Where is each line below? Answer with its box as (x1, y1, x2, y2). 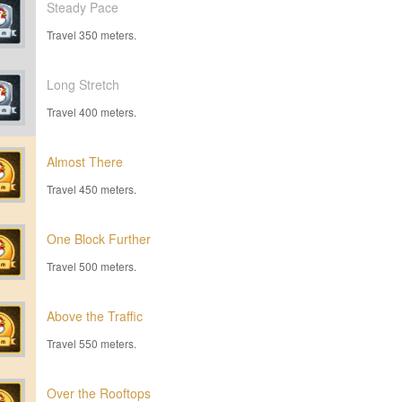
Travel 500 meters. (47, 258, 136, 274)
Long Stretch (47, 75, 119, 93)
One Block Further (47, 230, 151, 248)
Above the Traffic (47, 307, 143, 325)
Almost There (47, 153, 123, 170)
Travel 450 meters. (47, 181, 136, 197)
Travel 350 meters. (47, 27, 136, 42)
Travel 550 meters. (47, 336, 136, 351)
